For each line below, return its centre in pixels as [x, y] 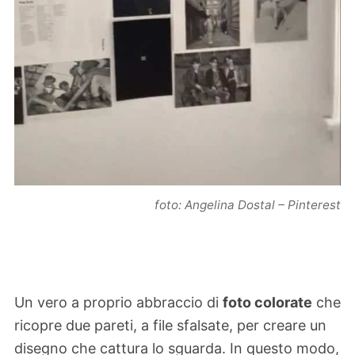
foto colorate [267, 302]
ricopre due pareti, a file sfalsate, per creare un [170, 325]
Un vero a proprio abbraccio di [118, 302]
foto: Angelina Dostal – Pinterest [248, 205]
